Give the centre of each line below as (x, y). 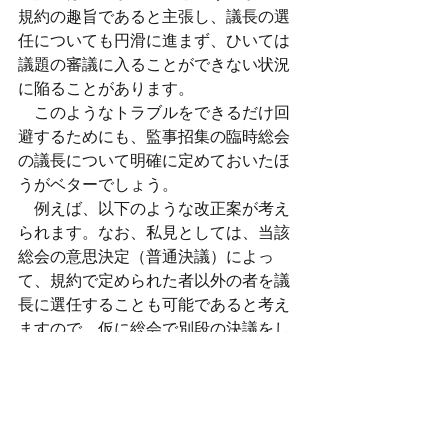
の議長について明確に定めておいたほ (154, 160)
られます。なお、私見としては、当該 (154, 232)
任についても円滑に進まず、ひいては (154, 40)
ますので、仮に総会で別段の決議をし (154, 328)
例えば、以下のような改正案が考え (154, 208)
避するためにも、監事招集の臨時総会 (154, 136)
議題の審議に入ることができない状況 (154, 64)
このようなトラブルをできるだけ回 (154, 112)
